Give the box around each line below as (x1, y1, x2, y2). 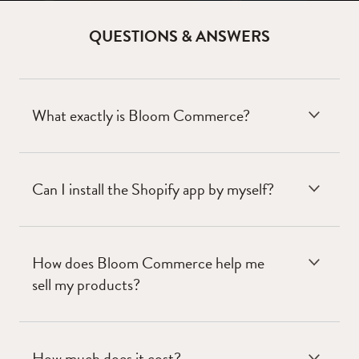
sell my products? (32, 272, 140, 297)
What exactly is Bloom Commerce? (32, 103, 250, 128)
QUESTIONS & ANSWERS (89, 24, 270, 49)
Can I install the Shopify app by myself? (32, 177, 274, 202)
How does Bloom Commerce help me (32, 251, 264, 276)
